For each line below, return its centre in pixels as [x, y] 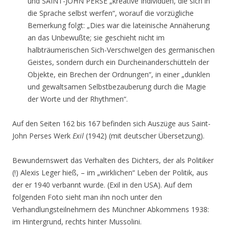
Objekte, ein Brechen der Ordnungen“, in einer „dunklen [119, 74]
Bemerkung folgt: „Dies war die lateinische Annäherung [119, 25]
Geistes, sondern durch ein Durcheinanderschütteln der [118, 62]
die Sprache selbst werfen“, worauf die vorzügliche [111, 13]
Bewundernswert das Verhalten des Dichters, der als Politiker [113, 160]
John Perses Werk [42, 136]
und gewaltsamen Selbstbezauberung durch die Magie [117, 87]
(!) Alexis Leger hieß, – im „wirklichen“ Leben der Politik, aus [110, 173]
